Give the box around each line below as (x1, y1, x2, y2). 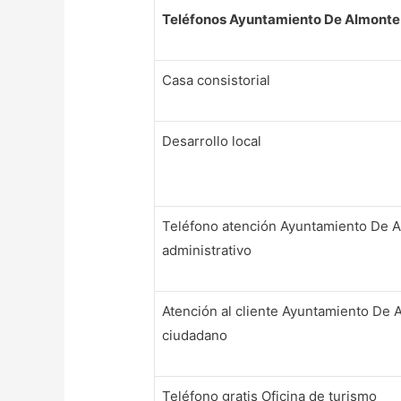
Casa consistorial (162, 71, 271, 89)
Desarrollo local (162, 132, 262, 149)
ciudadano (162, 326, 228, 344)
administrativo (162, 241, 252, 259)
